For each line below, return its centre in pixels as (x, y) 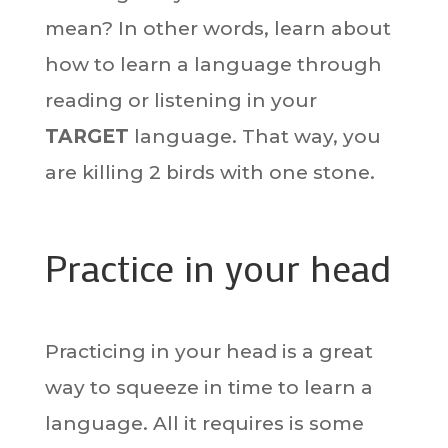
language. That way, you (254, 136)
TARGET (86, 136)
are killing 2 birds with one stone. (209, 172)
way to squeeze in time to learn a (208, 387)
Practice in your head (217, 267)
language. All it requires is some (204, 423)
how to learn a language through (213, 64)
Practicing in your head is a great (208, 351)
